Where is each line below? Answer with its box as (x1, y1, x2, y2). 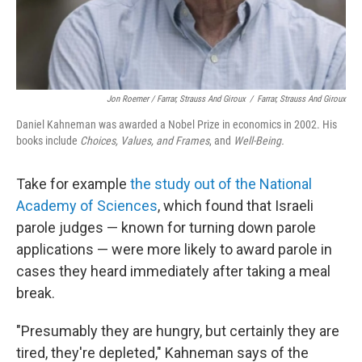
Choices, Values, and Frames (80, 133, 209, 147)
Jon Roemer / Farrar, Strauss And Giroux (107, 93, 246, 104)
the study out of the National (130, 175, 312, 192)
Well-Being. (234, 133, 284, 147)
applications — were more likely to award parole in (16, 240, 332, 258)
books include (16, 133, 80, 147)
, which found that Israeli (158, 196, 314, 214)
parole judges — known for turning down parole (16, 218, 316, 236)
